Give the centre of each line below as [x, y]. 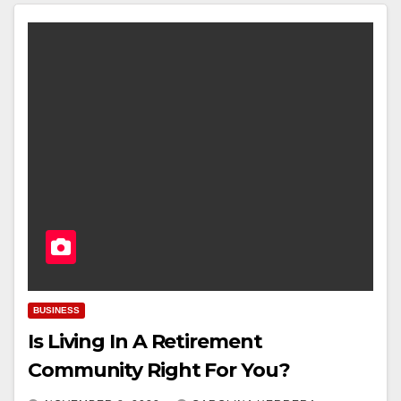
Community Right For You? [159, 371]
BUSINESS [56, 311]
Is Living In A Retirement [145, 342]
